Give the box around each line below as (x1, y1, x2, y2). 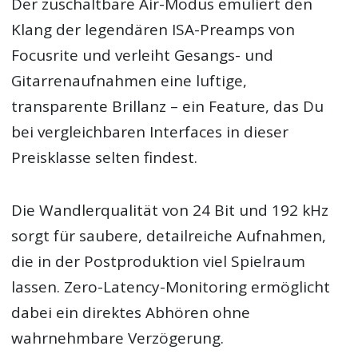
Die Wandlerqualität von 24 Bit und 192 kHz (11, 200, 329, 221)
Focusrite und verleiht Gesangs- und (11, 45, 274, 66)
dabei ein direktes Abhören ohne (11, 302, 251, 324)
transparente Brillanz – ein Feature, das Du (11, 96, 324, 117)
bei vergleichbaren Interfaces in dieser (11, 121, 289, 143)
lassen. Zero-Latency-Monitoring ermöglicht (11, 276, 331, 298)
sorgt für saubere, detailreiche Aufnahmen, (11, 225, 327, 247)
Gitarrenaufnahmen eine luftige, (11, 70, 248, 92)
